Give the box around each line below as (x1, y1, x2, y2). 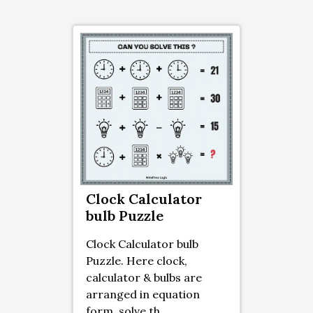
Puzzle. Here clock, (86, 253, 187, 268)
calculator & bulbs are (86, 270, 202, 284)
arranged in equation (86, 286, 200, 301)
